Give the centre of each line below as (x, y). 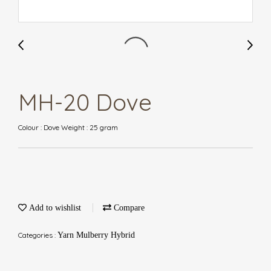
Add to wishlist (54, 208)
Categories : (38, 235)
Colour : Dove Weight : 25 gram (68, 127)
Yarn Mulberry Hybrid (96, 235)
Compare (128, 208)
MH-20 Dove (85, 102)
